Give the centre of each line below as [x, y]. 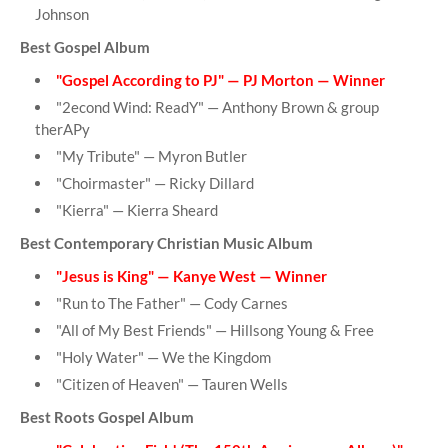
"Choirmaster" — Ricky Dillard [155, 183]
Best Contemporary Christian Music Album [166, 243]
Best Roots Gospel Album [107, 417]
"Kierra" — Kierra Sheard [137, 210]
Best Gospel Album [85, 47]
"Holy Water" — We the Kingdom [163, 357]
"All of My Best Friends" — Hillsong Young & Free [215, 330]
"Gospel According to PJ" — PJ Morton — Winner [220, 80]
